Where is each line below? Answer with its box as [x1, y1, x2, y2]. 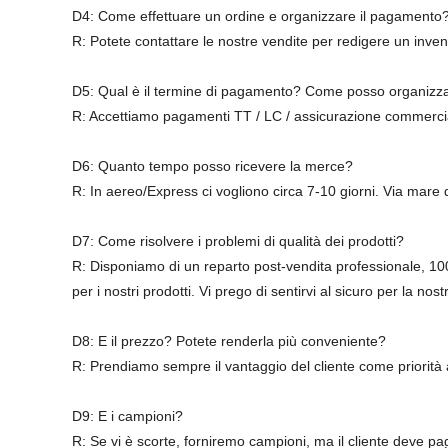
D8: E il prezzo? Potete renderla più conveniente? [72, 333, 386, 349]
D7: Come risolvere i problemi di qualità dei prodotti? [72, 233, 404, 249]
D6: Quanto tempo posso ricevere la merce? [72, 158, 353, 174]
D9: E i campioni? [72, 408, 183, 424]
